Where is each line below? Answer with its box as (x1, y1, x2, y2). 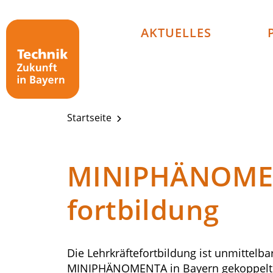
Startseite (67, 111, 114, 124)
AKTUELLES (140, 24, 211, 41)
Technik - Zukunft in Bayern (5, 12, 41, 26)
